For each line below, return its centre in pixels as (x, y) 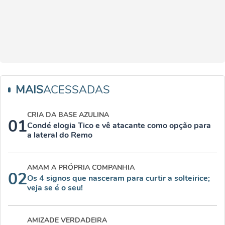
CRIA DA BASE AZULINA (68, 115)
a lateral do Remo (60, 135)
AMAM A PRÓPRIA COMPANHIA (81, 168)
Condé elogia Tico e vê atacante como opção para (119, 126)
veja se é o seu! (55, 188)
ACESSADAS (77, 90)
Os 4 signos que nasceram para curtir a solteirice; (119, 179)
